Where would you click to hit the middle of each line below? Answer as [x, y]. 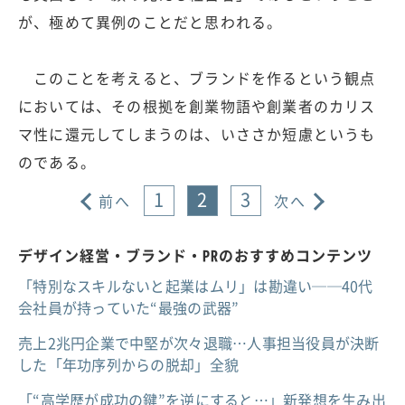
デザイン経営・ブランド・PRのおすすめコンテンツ [195, 255]
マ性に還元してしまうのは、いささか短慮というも [197, 134]
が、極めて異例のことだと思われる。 [151, 22]
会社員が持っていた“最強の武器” [129, 308]
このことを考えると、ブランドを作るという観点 [197, 78]
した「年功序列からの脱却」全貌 [129, 365]
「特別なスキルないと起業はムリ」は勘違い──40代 [196, 286]
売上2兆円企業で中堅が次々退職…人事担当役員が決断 [199, 343]
